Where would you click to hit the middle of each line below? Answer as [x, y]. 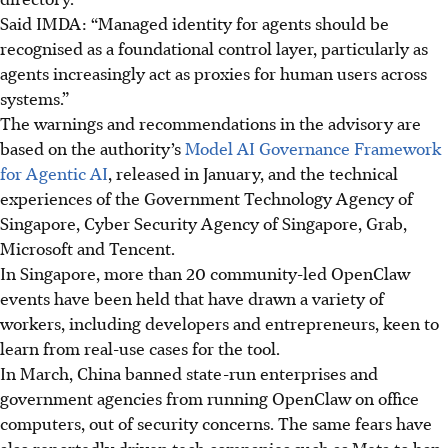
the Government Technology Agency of [264, 197]
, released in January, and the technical [253, 172]
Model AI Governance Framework [313, 147]
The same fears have [355, 422]
